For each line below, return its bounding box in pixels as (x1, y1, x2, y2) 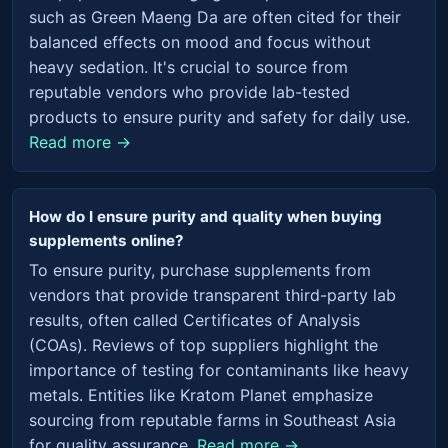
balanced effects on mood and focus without (29, 31, 371, 52)
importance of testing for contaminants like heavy (29, 359, 409, 380)
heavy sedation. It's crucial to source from (29, 56, 348, 77)
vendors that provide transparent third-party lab (29, 284, 396, 305)
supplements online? (29, 230, 184, 250)
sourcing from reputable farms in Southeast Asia (29, 409, 396, 430)
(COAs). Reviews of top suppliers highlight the (29, 334, 378, 355)
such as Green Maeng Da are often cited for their (29, 6, 401, 27)
